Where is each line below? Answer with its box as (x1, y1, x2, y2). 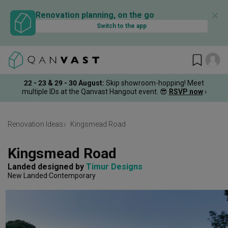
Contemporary (49, 172, 96, 180)
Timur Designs (86, 162, 142, 172)
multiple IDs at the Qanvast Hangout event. (21, 87, 158, 96)
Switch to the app (97, 22, 147, 30)
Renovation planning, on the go (36, 10, 154, 20)
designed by (38, 162, 86, 172)
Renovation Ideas (8, 120, 63, 129)
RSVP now (168, 87, 203, 96)
